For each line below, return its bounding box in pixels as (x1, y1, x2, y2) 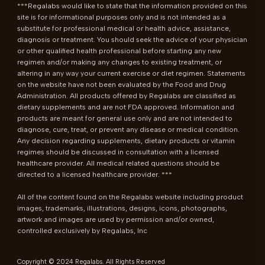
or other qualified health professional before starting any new (17, 47, 222, 55)
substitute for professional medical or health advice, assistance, (17, 24, 231, 33)
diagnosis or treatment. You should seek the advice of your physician (17, 35, 248, 44)
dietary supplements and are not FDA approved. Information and (17, 103, 235, 111)
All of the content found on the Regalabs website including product (17, 193, 244, 201)
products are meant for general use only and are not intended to (17, 114, 233, 122)
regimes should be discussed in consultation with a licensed (17, 148, 219, 156)
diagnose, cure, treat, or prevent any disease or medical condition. (17, 125, 240, 134)
